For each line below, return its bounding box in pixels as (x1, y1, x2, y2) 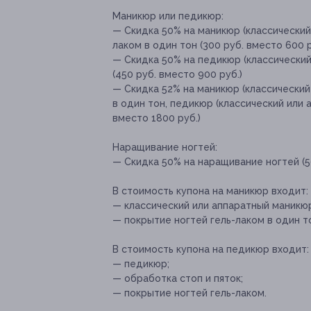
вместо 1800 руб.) (112, 112, 201, 124)
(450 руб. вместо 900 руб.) (112, 69, 242, 81)
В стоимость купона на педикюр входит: (112, 244, 309, 255)
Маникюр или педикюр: (112, 10, 224, 22)
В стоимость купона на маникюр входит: (112, 185, 308, 197)
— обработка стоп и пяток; (112, 273, 243, 285)
